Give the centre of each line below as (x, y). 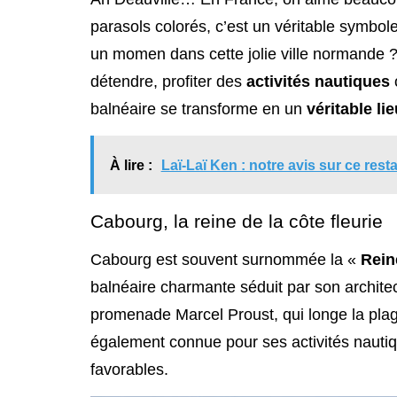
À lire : (131, 165)
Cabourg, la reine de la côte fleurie (237, 221)
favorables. (129, 369)
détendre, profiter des (168, 81)
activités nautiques (318, 81)
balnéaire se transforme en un (198, 109)
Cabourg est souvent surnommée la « (226, 259)
